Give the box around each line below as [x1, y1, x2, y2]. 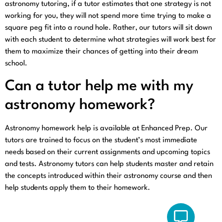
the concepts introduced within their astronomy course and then [5, 172, 212, 180]
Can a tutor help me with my [5, 79, 193, 94]
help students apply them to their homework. [5, 184, 150, 192]
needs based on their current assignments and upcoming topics [5, 148, 210, 156]
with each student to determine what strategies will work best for [5, 36, 216, 44]
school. [5, 60, 27, 68]
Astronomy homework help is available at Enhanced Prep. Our [5, 124, 208, 132]
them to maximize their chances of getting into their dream [5, 48, 198, 56]
